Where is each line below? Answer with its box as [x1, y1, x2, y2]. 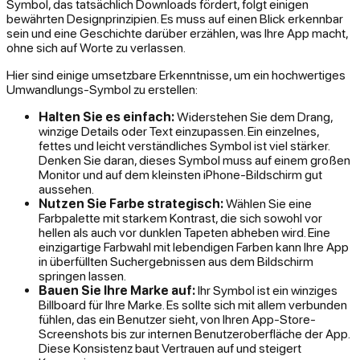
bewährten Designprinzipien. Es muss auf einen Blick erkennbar [6, 11, 343, 27]
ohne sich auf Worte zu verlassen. [6, 40, 186, 55]
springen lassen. [39, 268, 126, 284]
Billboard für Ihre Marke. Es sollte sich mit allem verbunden [39, 297, 347, 313]
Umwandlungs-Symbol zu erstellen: [6, 82, 198, 97]
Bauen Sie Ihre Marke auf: [39, 283, 195, 298]
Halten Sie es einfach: [39, 109, 174, 125]
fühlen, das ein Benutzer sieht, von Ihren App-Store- [39, 312, 316, 327]
